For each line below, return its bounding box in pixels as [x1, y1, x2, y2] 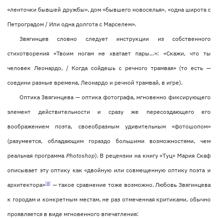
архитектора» [7, 181, 45, 189]
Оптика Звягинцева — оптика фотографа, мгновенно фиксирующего [19, 93, 211, 101]
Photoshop [66, 152, 95, 160]
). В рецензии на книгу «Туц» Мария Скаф [94, 152, 211, 160]
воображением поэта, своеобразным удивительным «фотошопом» [7, 123, 211, 130]
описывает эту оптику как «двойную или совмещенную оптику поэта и [7, 166, 211, 174]
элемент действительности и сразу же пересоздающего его [7, 108, 211, 116]
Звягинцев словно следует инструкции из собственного [19, 35, 211, 43]
